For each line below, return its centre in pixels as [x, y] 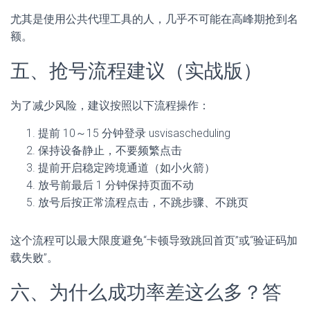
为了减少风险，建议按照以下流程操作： [110, 106]
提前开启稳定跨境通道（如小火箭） [127, 168]
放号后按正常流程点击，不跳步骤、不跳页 [143, 203]
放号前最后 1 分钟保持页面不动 [116, 185]
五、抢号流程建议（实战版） [136, 71]
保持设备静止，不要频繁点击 [110, 151]
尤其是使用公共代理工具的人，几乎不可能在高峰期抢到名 [154, 19]
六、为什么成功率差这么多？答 [146, 293]
